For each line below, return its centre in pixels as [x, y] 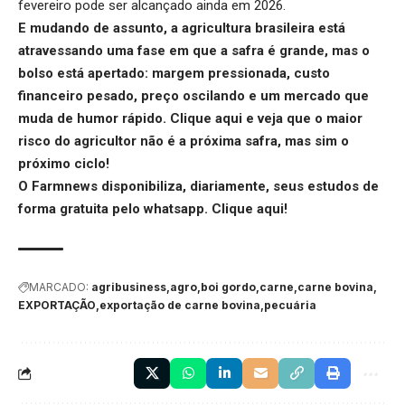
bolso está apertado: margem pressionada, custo [174, 73]
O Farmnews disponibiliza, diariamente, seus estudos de [198, 186]
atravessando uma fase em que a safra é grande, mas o [194, 50]
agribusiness [129, 287]
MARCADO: [59, 287]
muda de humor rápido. [94, 118]
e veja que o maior [302, 118]
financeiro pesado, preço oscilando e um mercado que [193, 95]
